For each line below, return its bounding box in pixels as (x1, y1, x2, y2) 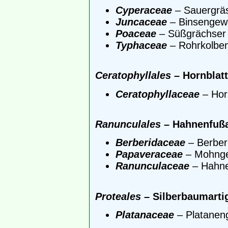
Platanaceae (116, 209, 174, 221)
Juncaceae (116, 16, 167, 28)
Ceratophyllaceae (116, 88, 199, 100)
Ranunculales (95, 119, 161, 130)
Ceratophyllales (95, 70, 171, 81)
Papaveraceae (116, 149, 183, 160)
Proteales (95, 190, 141, 202)
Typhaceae (116, 40, 167, 51)
